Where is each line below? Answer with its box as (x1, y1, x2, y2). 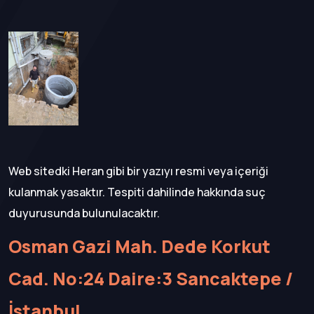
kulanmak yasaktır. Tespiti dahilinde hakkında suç (8, 184, 266, 200)
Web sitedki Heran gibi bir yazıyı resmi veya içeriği (8, 163, 268, 179)
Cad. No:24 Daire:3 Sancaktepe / (8, 266, 293, 291)
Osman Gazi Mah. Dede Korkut (8, 233, 271, 259)
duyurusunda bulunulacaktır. (8, 205, 160, 221)
